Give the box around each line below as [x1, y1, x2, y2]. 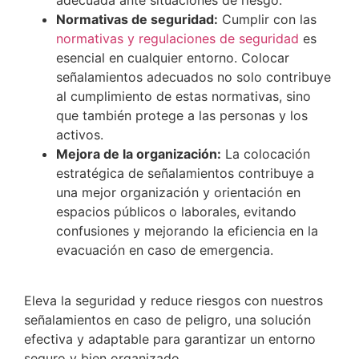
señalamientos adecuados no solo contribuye [56, 69, 331, 86]
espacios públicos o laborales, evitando [56, 204, 296, 220]
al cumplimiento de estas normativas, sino [56, 88, 311, 105]
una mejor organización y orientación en [56, 184, 301, 201]
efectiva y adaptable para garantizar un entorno [24, 330, 316, 347]
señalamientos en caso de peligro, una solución [24, 311, 311, 328]
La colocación [221, 146, 310, 163]
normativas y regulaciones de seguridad [56, 30, 299, 47]
